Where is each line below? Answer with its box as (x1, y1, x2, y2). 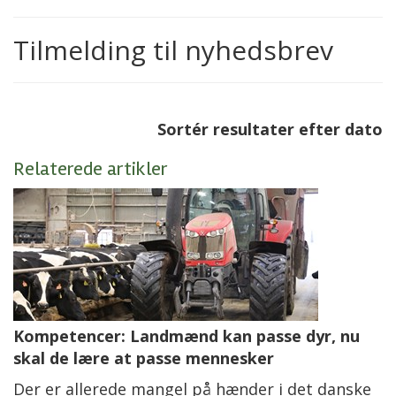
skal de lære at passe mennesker (13, 346, 274, 369)
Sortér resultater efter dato (157, 118, 383, 140)
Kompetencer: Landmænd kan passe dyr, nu (13, 324, 360, 346)
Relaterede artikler (13, 156, 168, 180)
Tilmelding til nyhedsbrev (13, 31, 333, 68)
